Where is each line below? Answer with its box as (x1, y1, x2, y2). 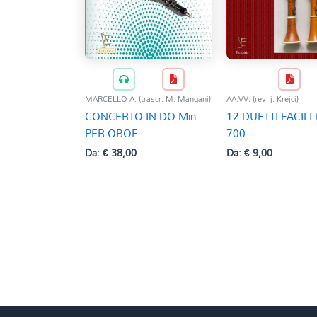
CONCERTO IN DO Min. (85, 105, 200, 127)
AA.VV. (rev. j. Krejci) (226, 91, 299, 107)
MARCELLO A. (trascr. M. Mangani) (85, 91, 212, 107)
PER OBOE (85, 122, 139, 144)
